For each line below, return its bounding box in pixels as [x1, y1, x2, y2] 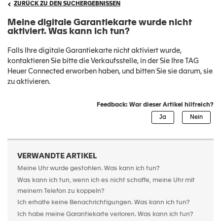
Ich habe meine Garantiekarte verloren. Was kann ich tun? [17, 211, 193, 218]
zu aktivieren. [7, 78, 52, 85]
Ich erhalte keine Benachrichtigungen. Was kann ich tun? [17, 199, 190, 206]
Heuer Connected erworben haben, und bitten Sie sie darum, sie [7, 68, 213, 75]
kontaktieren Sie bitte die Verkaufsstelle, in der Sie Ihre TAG [7, 58, 199, 65]
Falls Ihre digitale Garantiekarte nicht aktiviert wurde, [7, 47, 182, 54]
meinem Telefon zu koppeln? [17, 188, 105, 195]
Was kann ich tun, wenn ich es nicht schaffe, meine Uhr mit [17, 177, 195, 184]
